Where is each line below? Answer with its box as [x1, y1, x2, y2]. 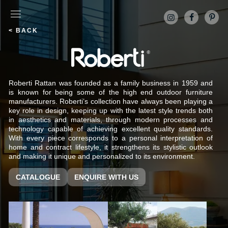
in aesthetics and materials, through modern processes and [9, 116, 213, 124]
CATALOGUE [16, 173, 60, 182]
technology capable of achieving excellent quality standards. [9, 125, 213, 133]
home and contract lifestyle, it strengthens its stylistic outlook [9, 143, 213, 152]
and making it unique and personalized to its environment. [9, 152, 195, 161]
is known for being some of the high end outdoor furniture [9, 88, 213, 97]
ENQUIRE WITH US [74, 173, 138, 182]
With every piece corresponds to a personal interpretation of [9, 134, 213, 142]
